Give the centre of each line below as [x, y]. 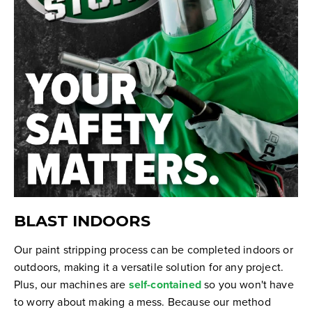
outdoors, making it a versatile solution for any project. [149, 267]
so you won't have [247, 284]
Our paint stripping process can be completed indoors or [154, 250]
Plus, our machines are [71, 284]
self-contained [165, 285]
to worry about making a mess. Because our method [142, 302]
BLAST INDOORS [82, 221]
